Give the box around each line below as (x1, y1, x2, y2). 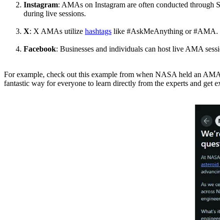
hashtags (85, 27, 111, 36)
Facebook (24, 45, 56, 54)
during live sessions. (24, 9, 86, 18)
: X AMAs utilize (29, 27, 85, 36)
